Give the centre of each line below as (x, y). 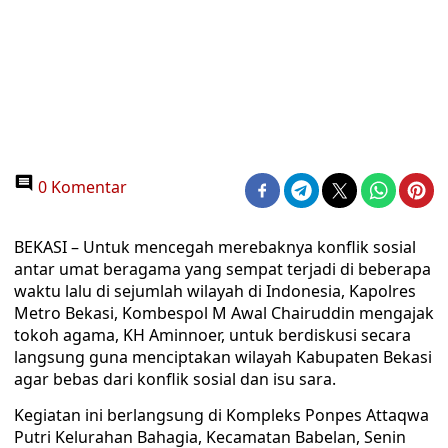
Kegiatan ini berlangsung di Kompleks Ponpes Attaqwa (221, 415)
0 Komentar (80, 187)
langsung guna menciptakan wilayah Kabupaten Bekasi (223, 357)
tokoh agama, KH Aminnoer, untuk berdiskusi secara (212, 335)
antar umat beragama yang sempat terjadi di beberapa (222, 269)
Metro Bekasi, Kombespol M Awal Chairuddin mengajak (224, 313)
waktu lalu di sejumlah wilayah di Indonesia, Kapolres (215, 291)
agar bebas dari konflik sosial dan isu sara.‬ (175, 379)
